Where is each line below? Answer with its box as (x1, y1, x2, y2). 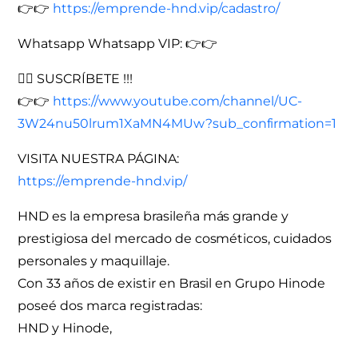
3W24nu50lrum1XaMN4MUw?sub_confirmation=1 (18, 115, 337, 131)
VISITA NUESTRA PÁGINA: (18, 150, 179, 166)
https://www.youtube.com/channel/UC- (53, 93, 303, 109)
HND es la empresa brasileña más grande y (18, 208, 289, 224)
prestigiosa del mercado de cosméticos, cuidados (18, 230, 332, 246)
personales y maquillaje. (18, 253, 169, 268)
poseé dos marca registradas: (18, 297, 202, 313)
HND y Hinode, (18, 320, 113, 336)
